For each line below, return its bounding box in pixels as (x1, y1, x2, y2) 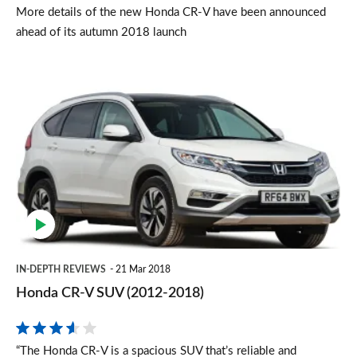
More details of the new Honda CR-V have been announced (16, 6, 326, 18)
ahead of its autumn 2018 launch (16, 25, 186, 38)
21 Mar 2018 (116, 265, 171, 275)
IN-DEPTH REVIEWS (16, 265, 106, 275)
